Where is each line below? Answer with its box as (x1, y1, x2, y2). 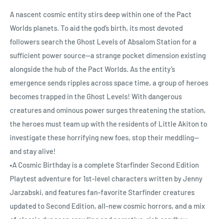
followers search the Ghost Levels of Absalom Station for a (10, 37, 197, 46)
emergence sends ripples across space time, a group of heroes (10, 78, 208, 88)
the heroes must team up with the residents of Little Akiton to (10, 119, 207, 129)
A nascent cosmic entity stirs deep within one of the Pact (10, 10, 192, 19)
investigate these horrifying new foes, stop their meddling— (10, 133, 199, 142)
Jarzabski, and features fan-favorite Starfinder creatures (10, 188, 195, 197)
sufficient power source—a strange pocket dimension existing (10, 51, 206, 60)
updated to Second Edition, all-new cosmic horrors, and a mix (10, 201, 205, 211)
